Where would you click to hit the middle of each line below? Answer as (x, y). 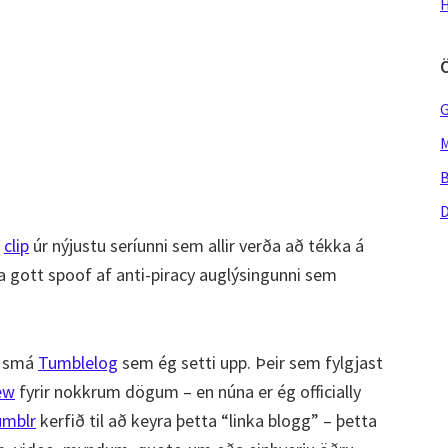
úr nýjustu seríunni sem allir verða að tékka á (196, 245)
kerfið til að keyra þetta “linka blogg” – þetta (206, 420)
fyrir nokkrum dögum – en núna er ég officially (188, 391)
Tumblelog (78, 362)
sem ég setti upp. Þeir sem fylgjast (250, 362)
